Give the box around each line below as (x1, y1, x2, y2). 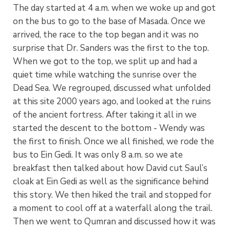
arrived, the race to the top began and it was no (13, 28, 199, 41)
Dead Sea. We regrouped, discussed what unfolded (13, 82, 210, 94)
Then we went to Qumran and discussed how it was (13, 215, 216, 227)
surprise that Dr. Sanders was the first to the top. (13, 42, 209, 54)
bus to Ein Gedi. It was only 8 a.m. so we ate (13, 148, 183, 161)
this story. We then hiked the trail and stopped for (13, 188, 212, 201)
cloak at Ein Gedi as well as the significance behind (13, 175, 208, 187)
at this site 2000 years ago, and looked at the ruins (13, 95, 211, 107)
